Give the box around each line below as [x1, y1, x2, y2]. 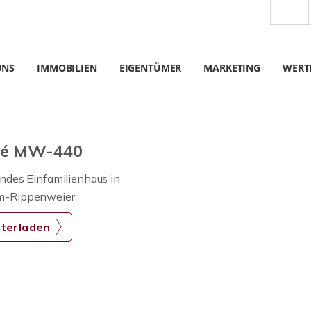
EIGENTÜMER [119, 61, 182, 74]
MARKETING [203, 61, 261, 74]
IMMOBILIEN [37, 61, 97, 74]
